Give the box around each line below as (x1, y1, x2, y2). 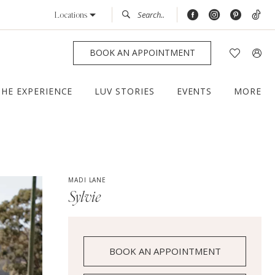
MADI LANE (68, 176, 106, 185)
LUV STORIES (95, 85, 155, 98)
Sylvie (68, 190, 101, 206)
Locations (54, 10, 87, 20)
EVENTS (176, 85, 212, 98)
